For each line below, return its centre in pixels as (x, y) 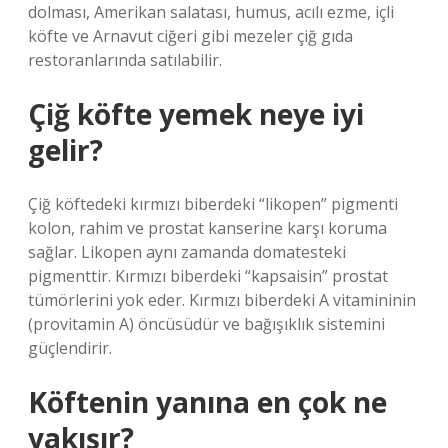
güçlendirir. (70, 348)
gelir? (65, 150)
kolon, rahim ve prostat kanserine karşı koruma (207, 228)
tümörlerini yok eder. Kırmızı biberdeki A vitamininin (222, 300)
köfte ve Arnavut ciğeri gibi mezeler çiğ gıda (190, 36)
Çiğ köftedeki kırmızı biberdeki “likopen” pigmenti (213, 204)
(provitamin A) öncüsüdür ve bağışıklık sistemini (206, 324)
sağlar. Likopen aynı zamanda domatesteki (187, 252)
